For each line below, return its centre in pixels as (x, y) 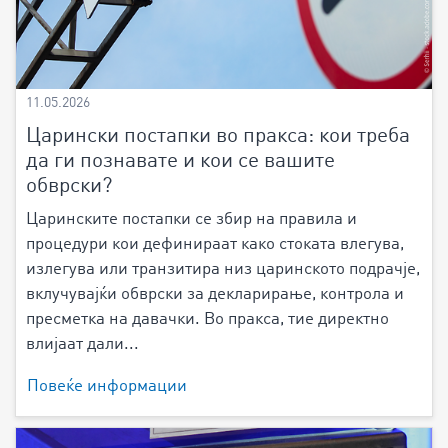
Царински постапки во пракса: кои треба (218, 137)
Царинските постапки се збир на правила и (191, 220)
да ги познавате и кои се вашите (180, 162)
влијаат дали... (82, 345)
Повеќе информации (107, 387)
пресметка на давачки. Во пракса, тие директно (207, 320)
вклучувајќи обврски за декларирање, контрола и (215, 295)
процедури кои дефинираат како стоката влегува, (215, 245)
